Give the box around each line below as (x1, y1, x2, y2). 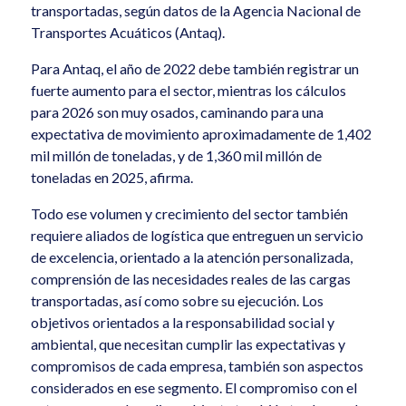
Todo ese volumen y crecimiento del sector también (31, 205, 349, 222)
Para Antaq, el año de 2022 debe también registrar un (31, 60, 360, 77)
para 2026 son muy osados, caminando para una (31, 103, 324, 121)
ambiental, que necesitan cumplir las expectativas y (31, 335, 346, 353)
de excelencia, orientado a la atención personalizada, (31, 248, 353, 266)
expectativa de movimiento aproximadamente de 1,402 (31, 125, 372, 142)
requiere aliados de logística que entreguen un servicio (31, 227, 364, 244)
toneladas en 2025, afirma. (31, 169, 194, 186)
